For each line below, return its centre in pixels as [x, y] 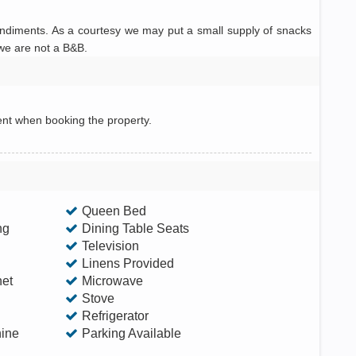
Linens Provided [128, 263]
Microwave [112, 281]
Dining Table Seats [135, 228]
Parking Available [131, 333]
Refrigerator [115, 316]
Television [110, 246]
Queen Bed [114, 211]
